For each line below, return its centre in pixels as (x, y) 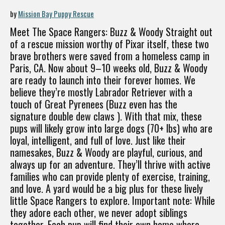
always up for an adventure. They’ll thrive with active (110, 164)
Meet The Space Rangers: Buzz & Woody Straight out (111, 32)
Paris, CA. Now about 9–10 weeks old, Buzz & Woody (109, 68)
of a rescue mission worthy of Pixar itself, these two (109, 44)
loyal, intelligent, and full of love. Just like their (98, 140)
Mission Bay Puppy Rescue (56, 14)
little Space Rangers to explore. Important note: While (113, 201)
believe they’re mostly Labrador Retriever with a (101, 92)
